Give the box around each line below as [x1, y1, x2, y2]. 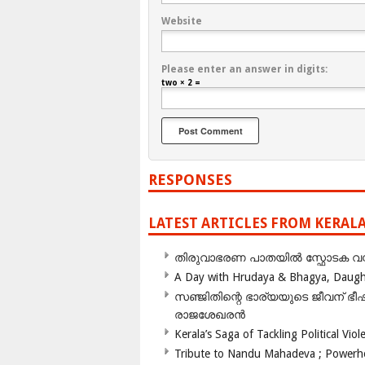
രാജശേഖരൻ [174, 308, 245, 322]
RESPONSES [148, 171, 232, 189]
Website [161, 15, 202, 28]
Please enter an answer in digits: [161, 64, 328, 76]
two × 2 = [161, 78, 200, 88]
